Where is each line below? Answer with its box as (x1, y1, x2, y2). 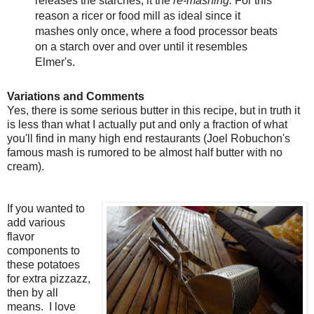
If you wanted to (7, 203, 85, 215)
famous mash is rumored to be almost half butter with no (7, 146, 282, 159)
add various (7, 217, 65, 229)
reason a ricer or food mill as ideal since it (34, 10, 240, 22)
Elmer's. (34, 56, 75, 69)
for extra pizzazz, (7, 273, 90, 285)
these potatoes (7, 259, 80, 271)
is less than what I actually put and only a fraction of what (7, 118, 287, 131)
